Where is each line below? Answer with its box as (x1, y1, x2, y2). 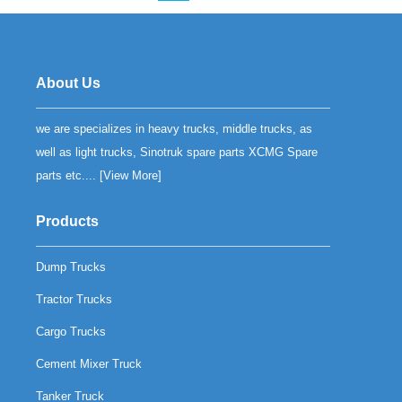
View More (103, 169, 159, 182)
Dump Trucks (36, 260, 107, 274)
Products (36, 214, 100, 229)
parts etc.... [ (36, 169, 104, 182)
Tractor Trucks (36, 293, 113, 306)
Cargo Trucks (36, 325, 107, 338)
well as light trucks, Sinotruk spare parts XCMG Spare (36, 145, 319, 159)
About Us (36, 75, 101, 91)
